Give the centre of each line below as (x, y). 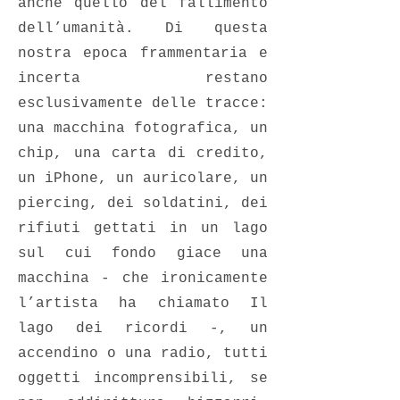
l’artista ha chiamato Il (143, 304)
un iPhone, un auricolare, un (143, 179)
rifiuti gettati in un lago (143, 229)
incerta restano (143, 79)
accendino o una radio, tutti (143, 354)
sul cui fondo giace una (143, 254)
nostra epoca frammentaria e (143, 54)
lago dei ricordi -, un (143, 329)
